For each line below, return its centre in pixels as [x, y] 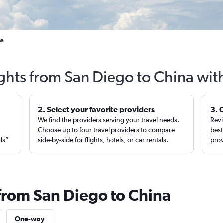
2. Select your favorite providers [97, 109]
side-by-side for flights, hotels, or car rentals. [103, 140]
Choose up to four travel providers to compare [107, 130]
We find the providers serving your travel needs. [109, 120]
